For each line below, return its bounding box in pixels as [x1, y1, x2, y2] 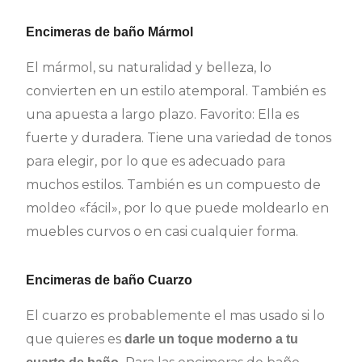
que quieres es [26, 331, 125, 347]
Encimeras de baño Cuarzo [26, 273, 193, 288]
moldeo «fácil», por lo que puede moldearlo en [26, 200, 330, 217]
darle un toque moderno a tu [124, 332, 299, 347]
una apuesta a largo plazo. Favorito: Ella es [26, 107, 300, 123]
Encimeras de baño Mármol [26, 25, 194, 40]
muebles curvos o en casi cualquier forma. [26, 224, 299, 240]
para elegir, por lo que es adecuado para [26, 154, 286, 170]
